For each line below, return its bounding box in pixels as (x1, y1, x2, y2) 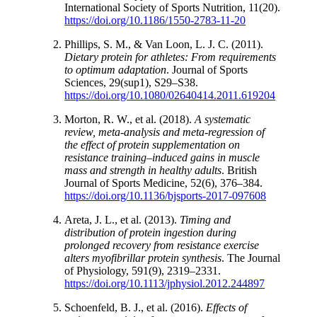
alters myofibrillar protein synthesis (64, 251, 222, 264)
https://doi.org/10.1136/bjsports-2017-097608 (64, 189, 267, 202)
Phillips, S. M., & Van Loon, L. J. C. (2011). (64, 38, 264, 50)
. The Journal (221, 251, 281, 264)
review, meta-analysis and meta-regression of (64, 125, 265, 138)
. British (221, 163, 258, 176)
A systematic (195, 113, 251, 125)
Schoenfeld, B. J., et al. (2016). (64, 301, 207, 313)
